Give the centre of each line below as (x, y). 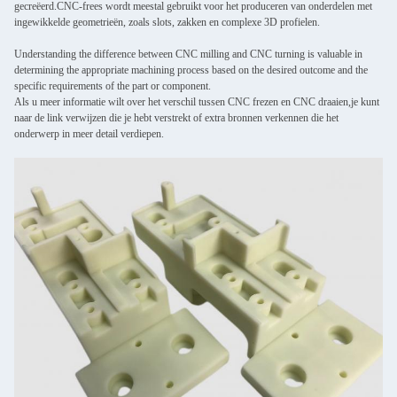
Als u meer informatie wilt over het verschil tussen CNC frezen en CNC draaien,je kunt (197, 102)
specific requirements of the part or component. (113, 86)
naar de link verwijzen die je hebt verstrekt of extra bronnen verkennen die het (176, 118)
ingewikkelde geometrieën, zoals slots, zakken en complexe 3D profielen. (167, 22)
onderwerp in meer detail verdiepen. (89, 134)
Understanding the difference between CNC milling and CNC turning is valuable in (188, 54)
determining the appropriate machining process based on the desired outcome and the (191, 70)
